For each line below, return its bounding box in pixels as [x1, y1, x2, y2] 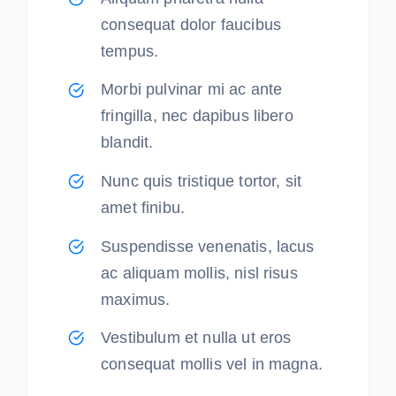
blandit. [101, 133, 154, 152]
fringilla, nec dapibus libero [101, 107, 293, 126]
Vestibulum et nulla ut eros [101, 329, 292, 347]
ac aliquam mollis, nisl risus [101, 263, 298, 282]
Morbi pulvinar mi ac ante [101, 80, 283, 99]
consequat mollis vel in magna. [101, 355, 323, 374]
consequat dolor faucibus [101, 15, 282, 34]
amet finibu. [101, 199, 186, 217]
